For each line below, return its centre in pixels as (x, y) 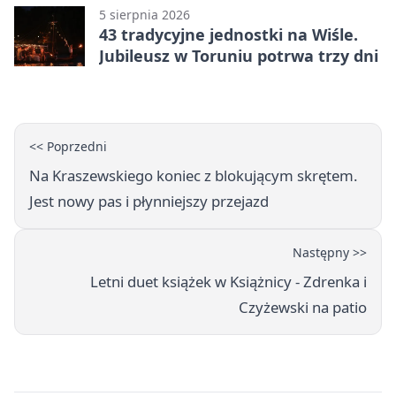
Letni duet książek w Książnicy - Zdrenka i (228, 282)
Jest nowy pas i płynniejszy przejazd (149, 202)
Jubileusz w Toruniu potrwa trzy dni (239, 56)
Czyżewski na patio (303, 308)
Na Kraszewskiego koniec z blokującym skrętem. (194, 176)
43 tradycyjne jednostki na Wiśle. (228, 35)
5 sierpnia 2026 (145, 15)
